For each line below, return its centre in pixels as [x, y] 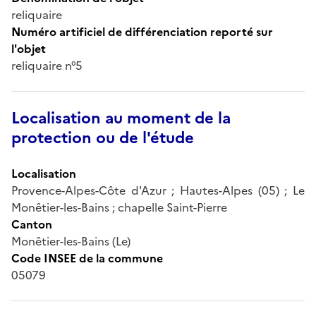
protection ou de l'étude [103, 138]
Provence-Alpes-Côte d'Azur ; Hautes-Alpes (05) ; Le [158, 190]
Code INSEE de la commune [87, 258]
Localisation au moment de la [121, 118]
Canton [32, 224]
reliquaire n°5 [47, 65]
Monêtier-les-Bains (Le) [71, 241]
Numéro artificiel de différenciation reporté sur [142, 31]
